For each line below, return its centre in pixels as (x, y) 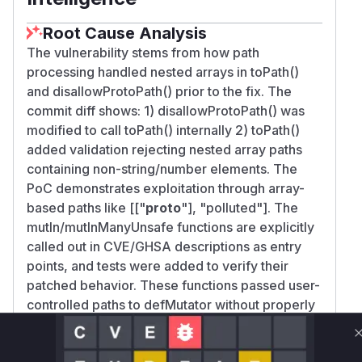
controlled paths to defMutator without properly (171, 304)
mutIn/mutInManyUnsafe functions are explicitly (170, 227)
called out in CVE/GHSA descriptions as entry (164, 246)
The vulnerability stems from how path (143, 52)
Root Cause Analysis (125, 33)
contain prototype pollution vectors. (135, 343)
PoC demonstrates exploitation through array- (166, 188)
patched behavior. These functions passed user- (173, 285)
